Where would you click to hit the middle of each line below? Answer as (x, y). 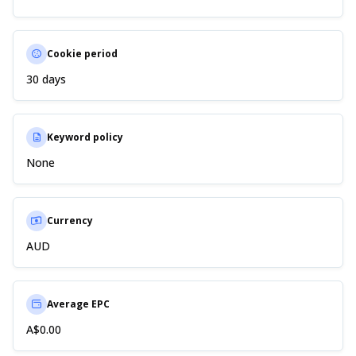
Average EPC (78, 304)
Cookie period (82, 54)
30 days (46, 79)
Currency (70, 221)
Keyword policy (85, 137)
